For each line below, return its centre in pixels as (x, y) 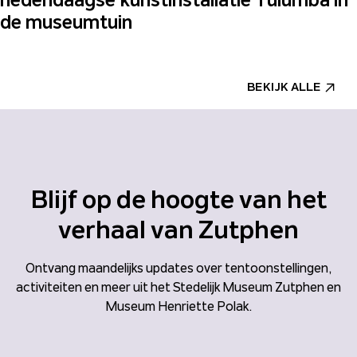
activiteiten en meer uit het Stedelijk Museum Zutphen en (178, 288)
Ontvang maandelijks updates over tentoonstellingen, (178, 269)
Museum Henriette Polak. (178, 307)
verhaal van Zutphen (178, 229)
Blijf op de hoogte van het (178, 199)
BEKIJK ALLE (284, 87)
